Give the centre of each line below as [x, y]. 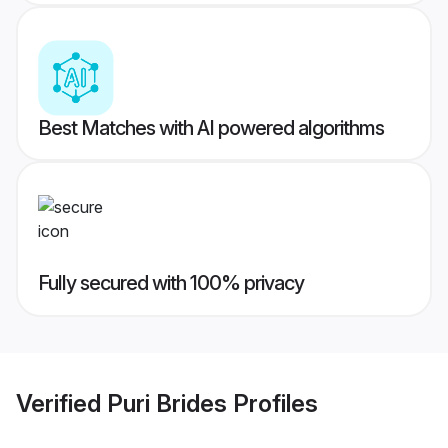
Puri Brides [167, 403]
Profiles [272, 403]
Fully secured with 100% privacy [171, 283]
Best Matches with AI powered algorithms [211, 128]
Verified [61, 403]
